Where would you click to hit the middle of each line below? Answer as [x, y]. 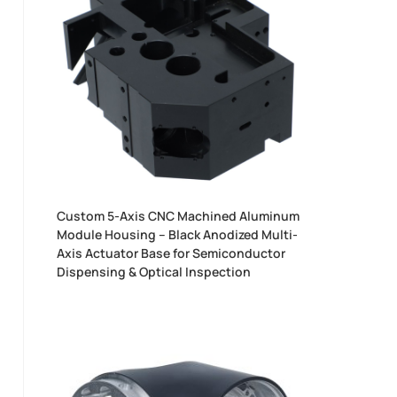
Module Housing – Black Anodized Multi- [178, 235]
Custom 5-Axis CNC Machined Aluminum [179, 216]
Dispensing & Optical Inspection [154, 272]
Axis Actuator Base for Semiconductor [171, 253]
